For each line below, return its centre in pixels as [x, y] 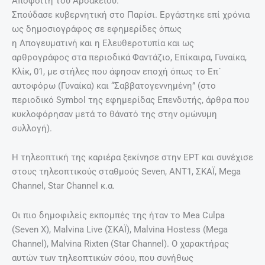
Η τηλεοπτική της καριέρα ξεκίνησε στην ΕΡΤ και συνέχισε [132, 158]
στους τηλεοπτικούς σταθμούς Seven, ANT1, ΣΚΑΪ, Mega [126, 172]
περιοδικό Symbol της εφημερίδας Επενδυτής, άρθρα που [130, 100]
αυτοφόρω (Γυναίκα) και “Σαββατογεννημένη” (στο [114, 85]
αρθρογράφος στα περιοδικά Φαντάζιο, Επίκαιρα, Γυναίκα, [129, 57]
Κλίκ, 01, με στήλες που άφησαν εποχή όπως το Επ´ [117, 71]
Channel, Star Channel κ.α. [63, 186]
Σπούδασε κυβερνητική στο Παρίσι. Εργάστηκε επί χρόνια [131, 14]
